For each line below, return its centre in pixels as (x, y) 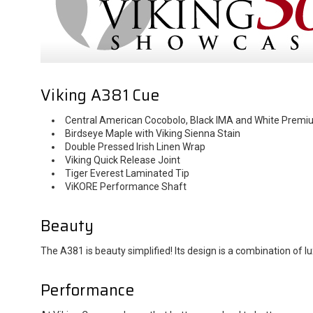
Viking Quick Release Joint (123, 160)
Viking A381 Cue (100, 95)
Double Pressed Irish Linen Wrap (136, 146)
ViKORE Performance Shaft (126, 186)
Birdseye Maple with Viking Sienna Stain (153, 133)
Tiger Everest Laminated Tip (128, 173)
